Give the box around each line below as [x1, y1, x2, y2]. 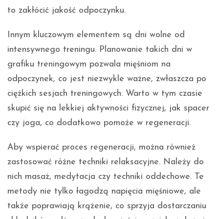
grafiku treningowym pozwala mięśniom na [7, 59, 171, 69]
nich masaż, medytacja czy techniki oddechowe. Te [7, 172, 204, 181]
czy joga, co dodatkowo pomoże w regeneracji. [7, 118, 191, 128]
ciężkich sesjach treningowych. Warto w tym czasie [7, 88, 202, 98]
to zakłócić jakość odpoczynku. [7, 5, 126, 15]
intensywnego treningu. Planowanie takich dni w [7, 44, 192, 54]
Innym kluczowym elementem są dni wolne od [7, 30, 185, 40]
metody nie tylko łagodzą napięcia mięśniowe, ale [7, 186, 201, 196]
